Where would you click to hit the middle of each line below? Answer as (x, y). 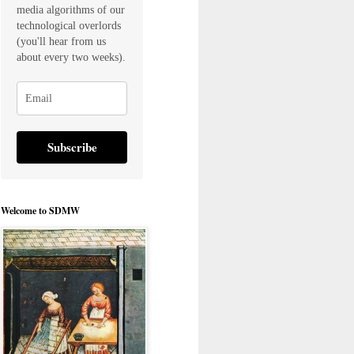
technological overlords (69, 25)
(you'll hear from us (61, 41)
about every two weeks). (71, 57)
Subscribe (72, 147)
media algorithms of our (71, 9)
